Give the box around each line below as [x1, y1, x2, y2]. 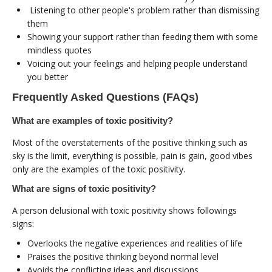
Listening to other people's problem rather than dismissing [27, 4, 259, 16]
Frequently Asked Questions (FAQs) [12, 90, 199, 103]
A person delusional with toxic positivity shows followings [12, 204, 237, 216]
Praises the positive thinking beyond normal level [27, 250, 219, 262]
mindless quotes [27, 44, 92, 56]
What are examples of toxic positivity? [12, 115, 173, 126]
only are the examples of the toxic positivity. [12, 163, 185, 175]
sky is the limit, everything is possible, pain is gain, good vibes [12, 149, 253, 161]
